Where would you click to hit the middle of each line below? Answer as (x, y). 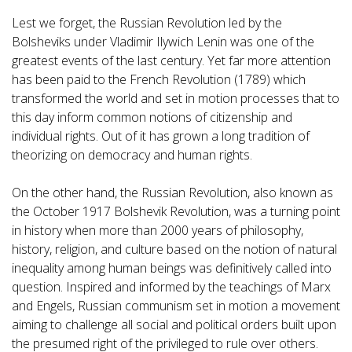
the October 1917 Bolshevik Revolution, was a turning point (176, 212)
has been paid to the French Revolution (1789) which (159, 80)
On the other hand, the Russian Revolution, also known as (172, 193)
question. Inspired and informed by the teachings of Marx (171, 287)
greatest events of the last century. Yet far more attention (171, 61)
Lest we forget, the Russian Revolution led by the (147, 23)
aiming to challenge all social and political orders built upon (174, 325)
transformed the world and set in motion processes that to (176, 99)
